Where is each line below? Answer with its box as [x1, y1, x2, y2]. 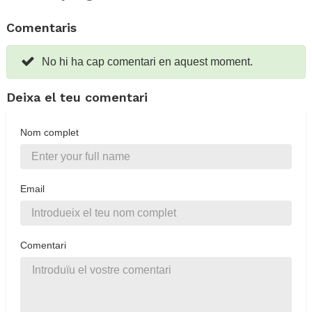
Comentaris [6, 19, 77, 35]
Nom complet [20, 126, 79, 138]
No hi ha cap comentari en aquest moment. [42, 55, 253, 68]
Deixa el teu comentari [6, 89, 148, 104]
